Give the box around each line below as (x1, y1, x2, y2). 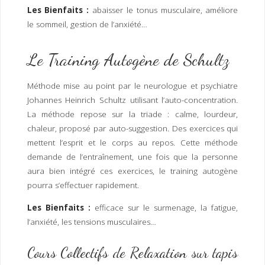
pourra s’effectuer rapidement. (27, 180, 141, 191)
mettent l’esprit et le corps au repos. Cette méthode (27, 137, 238, 148)
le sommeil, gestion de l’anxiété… (27, 18, 147, 30)
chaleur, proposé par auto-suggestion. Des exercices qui (27, 123, 238, 134)
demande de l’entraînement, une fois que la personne (27, 151, 238, 163)
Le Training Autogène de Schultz (27, 49, 229, 70)
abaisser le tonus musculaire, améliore (92, 4, 238, 15)
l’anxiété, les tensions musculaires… (27, 216, 156, 227)
